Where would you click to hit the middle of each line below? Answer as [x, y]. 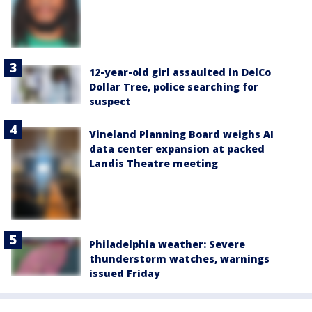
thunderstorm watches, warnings [179, 258]
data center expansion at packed [177, 149]
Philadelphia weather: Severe [167, 244]
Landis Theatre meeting [154, 164]
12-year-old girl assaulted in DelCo [180, 72]
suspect [110, 102]
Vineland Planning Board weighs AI [181, 134]
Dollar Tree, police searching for [174, 87]
